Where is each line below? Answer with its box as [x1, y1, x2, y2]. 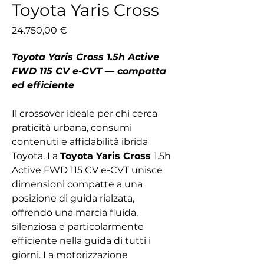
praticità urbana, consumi [12, 122, 132, 133]
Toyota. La [12, 150, 60, 161]
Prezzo [67, 24, 98, 35]
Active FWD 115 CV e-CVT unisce [12, 164, 163, 176]
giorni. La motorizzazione [12, 249, 128, 260]
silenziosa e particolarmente [12, 221, 144, 232]
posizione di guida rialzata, [12, 193, 134, 204]
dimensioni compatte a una [12, 179, 143, 190]
